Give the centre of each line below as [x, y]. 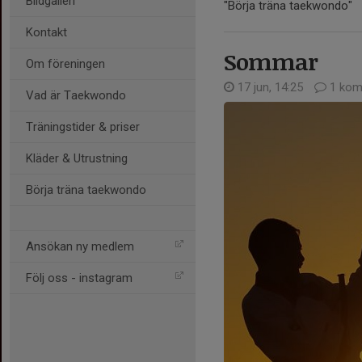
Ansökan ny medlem [80, 246]
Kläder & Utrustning [77, 158]
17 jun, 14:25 [270, 87]
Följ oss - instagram [79, 278]
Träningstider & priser [83, 127]
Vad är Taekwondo [76, 95]
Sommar [271, 61]
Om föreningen [65, 64]
